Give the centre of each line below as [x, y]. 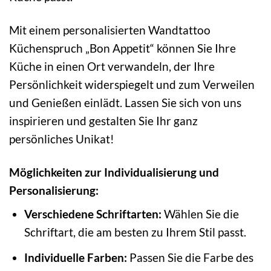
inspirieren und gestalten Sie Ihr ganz [103, 120]
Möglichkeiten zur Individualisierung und [114, 172]
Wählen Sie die [200, 214]
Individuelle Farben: [75, 257]
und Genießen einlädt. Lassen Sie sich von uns [125, 102]
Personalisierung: [54, 190]
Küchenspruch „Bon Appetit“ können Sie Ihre [122, 48]
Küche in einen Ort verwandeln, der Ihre [112, 66]
